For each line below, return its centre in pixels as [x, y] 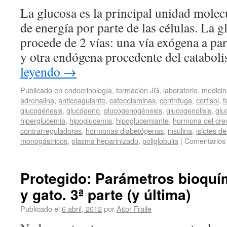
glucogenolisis [189, 110]
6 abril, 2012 [82, 209]
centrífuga [176, 100]
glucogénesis [41, 110]
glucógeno [83, 110]
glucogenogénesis [133, 110]
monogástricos [44, 141]
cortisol [207, 100]
